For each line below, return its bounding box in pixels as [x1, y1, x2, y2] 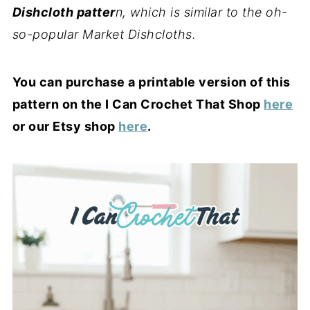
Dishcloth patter [12, 5, 116, 19]
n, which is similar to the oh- [115, 5, 288, 19]
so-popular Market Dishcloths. [12, 27, 197, 42]
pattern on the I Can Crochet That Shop [12, 97, 264, 111]
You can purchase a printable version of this [12, 75, 291, 89]
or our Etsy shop [12, 119, 119, 134]
